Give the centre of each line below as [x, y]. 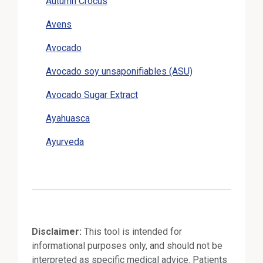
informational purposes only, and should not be [127, 245]
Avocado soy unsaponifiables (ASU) [119, 71]
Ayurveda [65, 141]
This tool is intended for [133, 231]
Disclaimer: [58, 231]
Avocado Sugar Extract [92, 95]
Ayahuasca [68, 118]
